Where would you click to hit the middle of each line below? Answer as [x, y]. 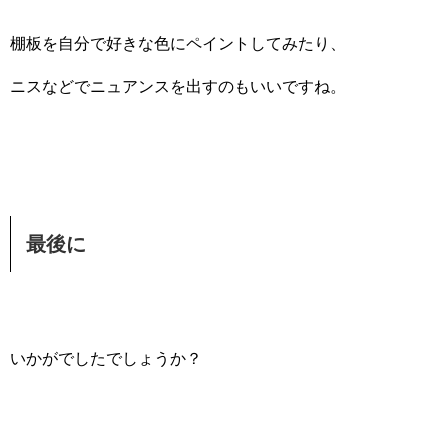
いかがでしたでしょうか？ [106, 359]
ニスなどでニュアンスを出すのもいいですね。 [178, 87]
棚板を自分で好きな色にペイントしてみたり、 [178, 44]
